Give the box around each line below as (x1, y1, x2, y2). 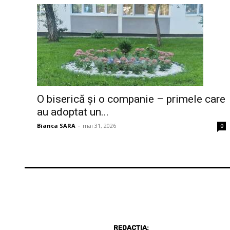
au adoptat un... (37, 106, 109, 119)
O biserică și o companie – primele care (37, 93, 225, 106)
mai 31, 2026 (83, 122, 116, 130)
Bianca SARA (37, 122, 75, 130)
